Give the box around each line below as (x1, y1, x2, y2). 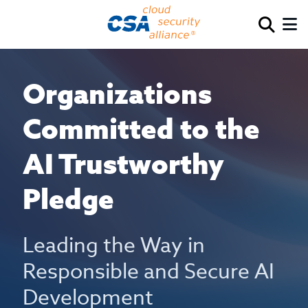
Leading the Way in (23, 231, 206, 261)
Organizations (23, 76, 212, 111)
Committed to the (23, 111, 261, 146)
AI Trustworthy (23, 146, 225, 181)
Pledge (23, 181, 115, 216)
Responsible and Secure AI (23, 257, 275, 287)
